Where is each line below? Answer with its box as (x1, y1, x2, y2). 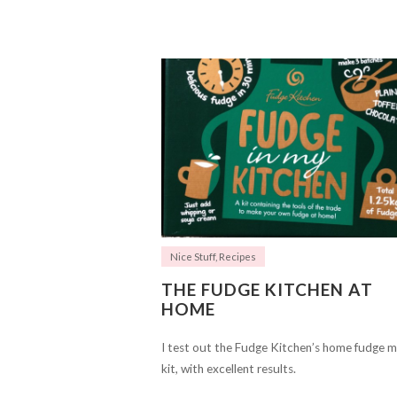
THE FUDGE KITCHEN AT (161, 278, 373, 300)
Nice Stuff (170, 250, 215, 262)
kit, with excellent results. (161, 361, 296, 376)
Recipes (219, 250, 256, 262)
